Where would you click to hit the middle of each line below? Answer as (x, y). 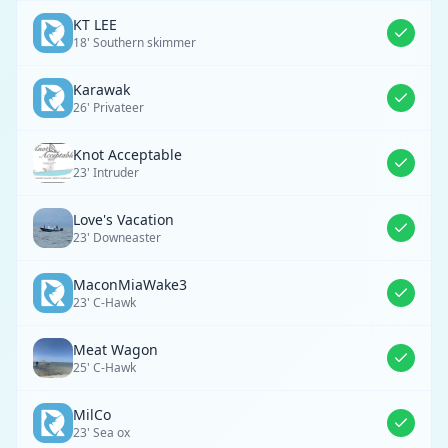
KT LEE (95, 24)
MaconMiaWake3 (130, 284)
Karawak (101, 89)
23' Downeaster (117, 237)
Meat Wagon (115, 349)
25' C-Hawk (104, 367)
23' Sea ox (101, 432)
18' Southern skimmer (134, 42)
